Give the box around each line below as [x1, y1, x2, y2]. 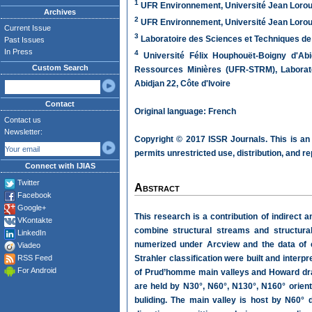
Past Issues [4, 36, 45, 44]
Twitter [17, 178, 40, 187]
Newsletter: [4, 127, 42, 136]
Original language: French [134, 107, 236, 116]
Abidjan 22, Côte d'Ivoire [134, 79, 231, 88]
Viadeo [17, 241, 40, 249]
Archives [44, 8, 76, 16]
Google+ [17, 203, 46, 212]
